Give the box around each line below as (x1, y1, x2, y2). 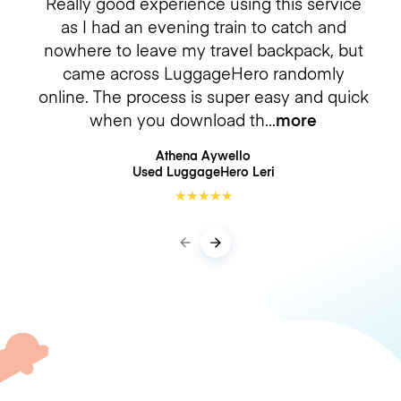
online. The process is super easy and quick (38, 84, 369, 107)
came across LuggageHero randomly (62, 61, 345, 84)
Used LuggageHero (132, 162, 252, 180)
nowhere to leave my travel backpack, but (43, 38, 363, 61)
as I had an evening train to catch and (60, 14, 346, 38)
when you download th (90, 107, 265, 131)
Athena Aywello (156, 146, 251, 164)
